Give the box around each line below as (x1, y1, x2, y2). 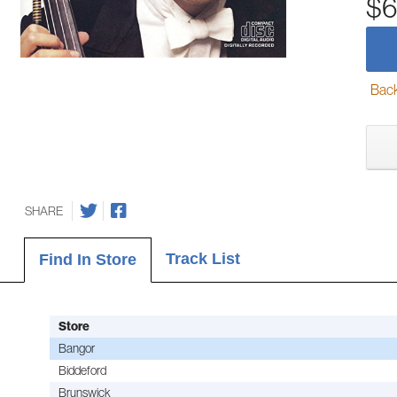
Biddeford (58, 362, 106, 378)
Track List (165, 249, 240, 268)
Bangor (58, 340, 95, 355)
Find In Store (38, 250, 136, 269)
